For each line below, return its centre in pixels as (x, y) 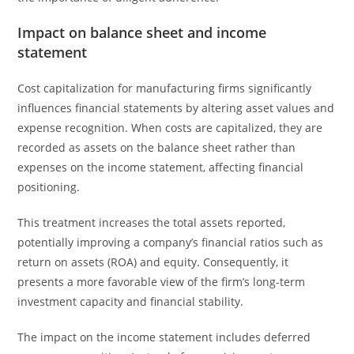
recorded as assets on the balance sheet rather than (157, 147)
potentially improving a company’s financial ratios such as (171, 242)
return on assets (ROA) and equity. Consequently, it (153, 262)
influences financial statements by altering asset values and (176, 108)
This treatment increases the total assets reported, (152, 222)
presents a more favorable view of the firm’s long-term (162, 282)
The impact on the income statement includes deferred (164, 337)
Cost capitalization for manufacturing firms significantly (165, 88)
